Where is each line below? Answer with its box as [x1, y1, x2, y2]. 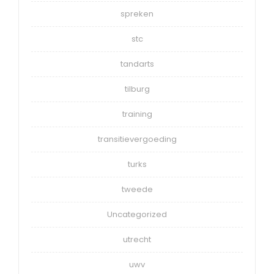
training [122, 108, 152, 120]
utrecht [123, 233, 151, 245]
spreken [120, 7, 154, 20]
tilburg [124, 83, 150, 95]
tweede [121, 183, 153, 195]
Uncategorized [107, 208, 167, 220]
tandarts [120, 57, 154, 70]
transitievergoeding [97, 133, 177, 145]
